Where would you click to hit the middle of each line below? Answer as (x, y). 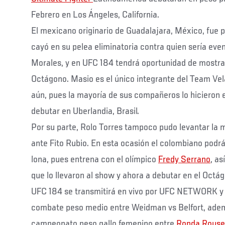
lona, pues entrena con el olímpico (95, 159)
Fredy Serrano (184, 159)
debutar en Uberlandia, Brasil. (85, 111)
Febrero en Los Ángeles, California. (95, 15)
